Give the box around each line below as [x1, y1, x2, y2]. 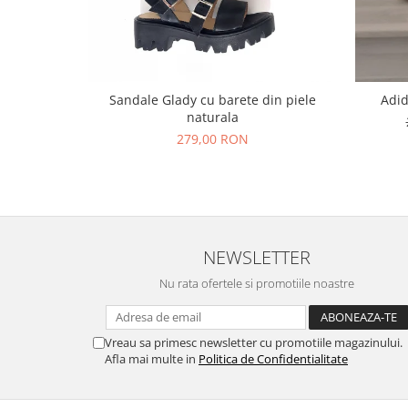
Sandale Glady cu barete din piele [109, 91, 316, 108]
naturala [187, 108, 239, 126]
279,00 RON [177, 130, 249, 148]
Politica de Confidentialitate [199, 351, 348, 367]
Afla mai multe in [105, 351, 199, 367]
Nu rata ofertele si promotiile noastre [159, 275, 354, 291]
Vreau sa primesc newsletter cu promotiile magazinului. [105, 334, 403, 351]
